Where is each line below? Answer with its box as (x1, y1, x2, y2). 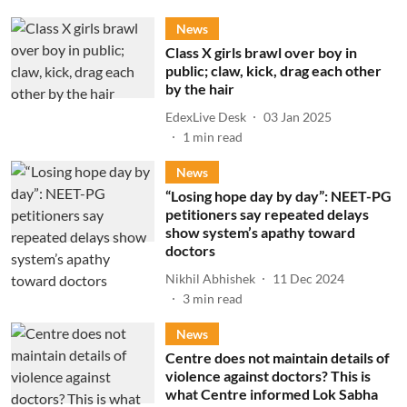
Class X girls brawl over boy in (164, 44, 357, 61)
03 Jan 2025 (263, 108, 332, 124)
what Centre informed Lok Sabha (164, 385, 378, 402)
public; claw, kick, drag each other (164, 62, 382, 79)
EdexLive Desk (164, 108, 246, 124)
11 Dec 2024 (272, 270, 344, 286)
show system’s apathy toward (164, 223, 355, 241)
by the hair (164, 80, 234, 97)
